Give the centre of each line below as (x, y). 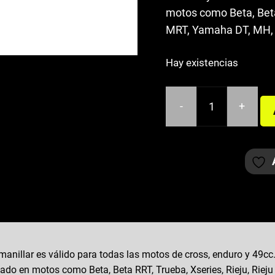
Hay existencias (202, 63)
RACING (185, 131)
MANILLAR (192, 114)
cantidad (186, 199)
